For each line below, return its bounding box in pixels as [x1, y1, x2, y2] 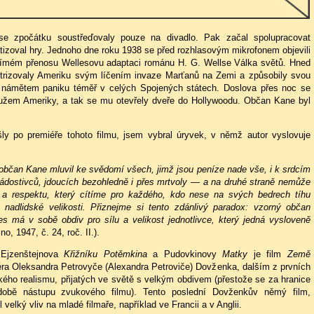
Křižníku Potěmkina [64, 249, 147, 259]
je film [247, 249, 288, 259]
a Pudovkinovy [146, 249, 223, 259]
